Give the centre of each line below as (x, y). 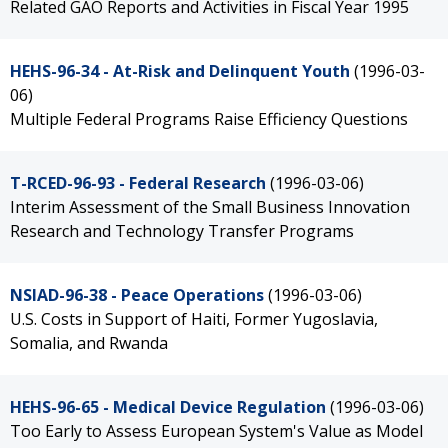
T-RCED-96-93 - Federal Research (138, 183)
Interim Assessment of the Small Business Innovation (210, 207)
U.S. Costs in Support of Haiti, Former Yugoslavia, (194, 319)
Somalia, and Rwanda (89, 343)
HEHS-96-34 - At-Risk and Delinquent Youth (180, 71)
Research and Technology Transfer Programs (182, 231)
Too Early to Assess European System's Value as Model (216, 431)
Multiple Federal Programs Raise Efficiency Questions (209, 119)
